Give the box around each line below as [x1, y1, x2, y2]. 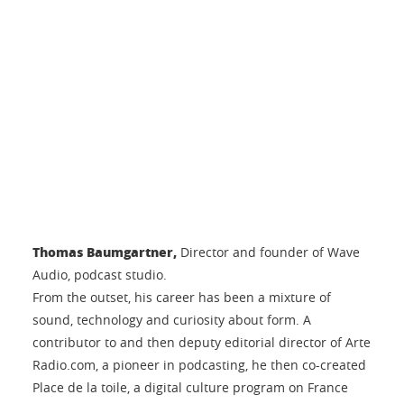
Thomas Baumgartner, [32, 243, 177, 261]
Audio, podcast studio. [32, 266, 167, 283]
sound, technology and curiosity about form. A [32, 311, 311, 328]
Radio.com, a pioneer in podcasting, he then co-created [32, 356, 366, 373]
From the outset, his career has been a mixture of [32, 289, 331, 306]
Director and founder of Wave [177, 243, 360, 261]
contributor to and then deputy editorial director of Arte [32, 334, 371, 351]
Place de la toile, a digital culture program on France [32, 379, 348, 396]
